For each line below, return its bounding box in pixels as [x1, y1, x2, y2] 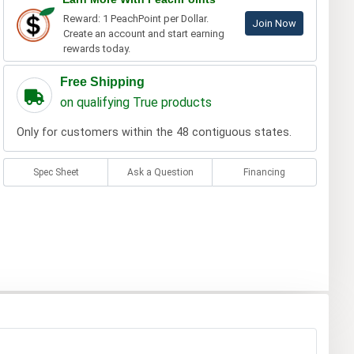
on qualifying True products [59, 95, 212, 111]
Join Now [251, 17, 296, 30]
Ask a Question [126, 167, 194, 179]
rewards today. [62, 43, 130, 55]
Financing [243, 167, 286, 179]
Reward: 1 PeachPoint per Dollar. [62, 13, 209, 25]
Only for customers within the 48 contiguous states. [16, 126, 292, 140]
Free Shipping [59, 75, 145, 89]
